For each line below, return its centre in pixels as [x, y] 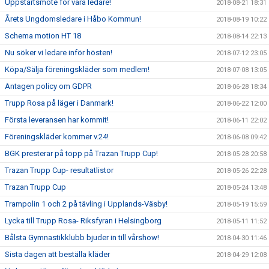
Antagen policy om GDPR [48, 86]
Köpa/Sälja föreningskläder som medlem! [77, 69]
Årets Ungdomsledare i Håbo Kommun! [73, 19]
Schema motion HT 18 [43, 36]
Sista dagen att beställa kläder [57, 254]
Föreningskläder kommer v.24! [57, 137]
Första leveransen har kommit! [57, 120]
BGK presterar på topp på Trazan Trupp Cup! [81, 153]
